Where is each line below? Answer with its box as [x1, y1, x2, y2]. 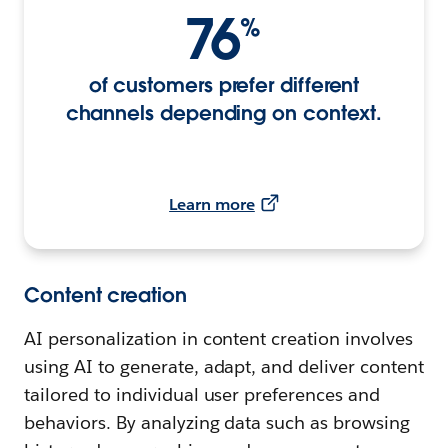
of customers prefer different [88, 71, 360, 98]
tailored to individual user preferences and [24, 382, 381, 406]
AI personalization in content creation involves [24, 326, 413, 350]
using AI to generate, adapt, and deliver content [24, 354, 424, 378]
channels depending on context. [65, 99, 383, 126]
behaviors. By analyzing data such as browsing [24, 410, 411, 434]
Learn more [169, 193, 255, 215]
